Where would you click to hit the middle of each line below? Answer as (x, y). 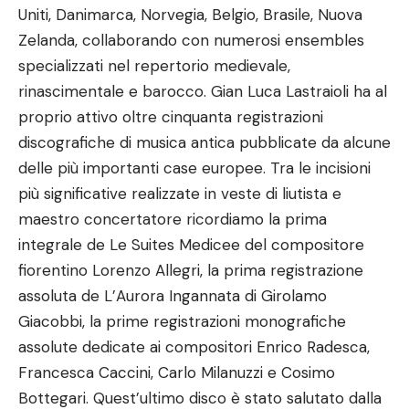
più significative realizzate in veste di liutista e (180, 194)
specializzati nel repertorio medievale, (154, 66)
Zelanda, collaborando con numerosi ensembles (191, 40)
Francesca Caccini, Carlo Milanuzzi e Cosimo (177, 372)
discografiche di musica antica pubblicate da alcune (204, 142)
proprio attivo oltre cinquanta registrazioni (171, 117)
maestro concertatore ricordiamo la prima (173, 219)
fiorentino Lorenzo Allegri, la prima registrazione (191, 270)
